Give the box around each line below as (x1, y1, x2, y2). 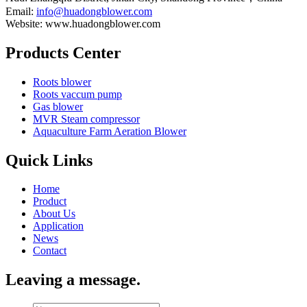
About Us (33, 208, 75, 220)
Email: (5, 5, 36, 17)
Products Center (5, 43, 121, 62)
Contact (33, 245, 66, 257)
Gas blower (33, 100, 83, 112)
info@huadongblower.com (36, 5, 152, 17)
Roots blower (33, 75, 91, 88)
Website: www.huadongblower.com (5, 17, 160, 29)
